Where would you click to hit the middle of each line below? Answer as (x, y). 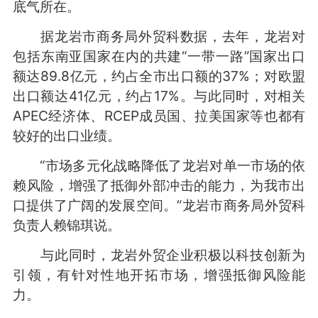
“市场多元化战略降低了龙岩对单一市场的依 (159, 165)
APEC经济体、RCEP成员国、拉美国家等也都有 (159, 115)
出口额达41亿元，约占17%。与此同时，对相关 (159, 95)
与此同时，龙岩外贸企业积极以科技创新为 (159, 254)
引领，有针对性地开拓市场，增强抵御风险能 (159, 274)
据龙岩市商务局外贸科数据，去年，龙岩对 (159, 36)
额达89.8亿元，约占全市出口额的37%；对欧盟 (159, 76)
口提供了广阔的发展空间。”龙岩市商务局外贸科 (159, 205)
